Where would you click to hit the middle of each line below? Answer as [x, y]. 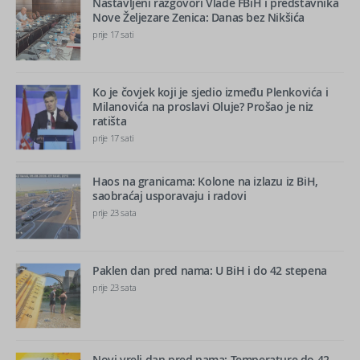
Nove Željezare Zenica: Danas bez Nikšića [199, 17]
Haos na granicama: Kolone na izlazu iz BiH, [205, 181]
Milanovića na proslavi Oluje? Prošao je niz [203, 106]
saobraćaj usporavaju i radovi [170, 195]
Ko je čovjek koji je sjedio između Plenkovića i [211, 92]
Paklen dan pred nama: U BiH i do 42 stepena [210, 270]
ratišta [110, 121]
